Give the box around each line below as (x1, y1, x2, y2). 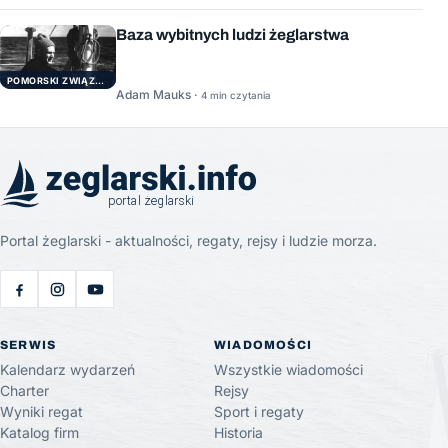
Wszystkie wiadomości (214, 361, 363, 378)
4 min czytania (201, 88, 271, 101)
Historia (214, 424, 263, 441)
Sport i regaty (214, 403, 304, 420)
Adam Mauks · (116, 86, 201, 102)
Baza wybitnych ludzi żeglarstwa (116, 26, 349, 44)
